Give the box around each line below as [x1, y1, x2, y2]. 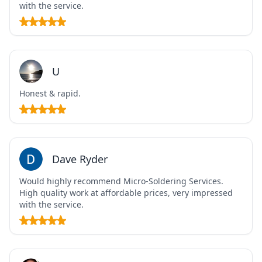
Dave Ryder [52, 152, 108, 167]
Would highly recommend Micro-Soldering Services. [19, 175, 223, 187]
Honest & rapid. [19, 88, 81, 99]
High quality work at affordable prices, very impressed [19, 187, 233, 199]
